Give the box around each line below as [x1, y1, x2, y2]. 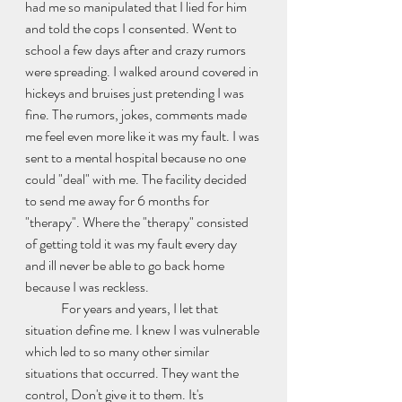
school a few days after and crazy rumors [25, 39, 249, 60]
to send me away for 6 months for [25, 190, 212, 211]
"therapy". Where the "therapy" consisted [25, 212, 251, 232]
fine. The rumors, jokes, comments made [25, 104, 249, 125]
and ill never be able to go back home [25, 255, 227, 275]
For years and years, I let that [25, 298, 61, 319]
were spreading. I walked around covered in [25, 61, 261, 82]
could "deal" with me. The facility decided [25, 169, 249, 189]
